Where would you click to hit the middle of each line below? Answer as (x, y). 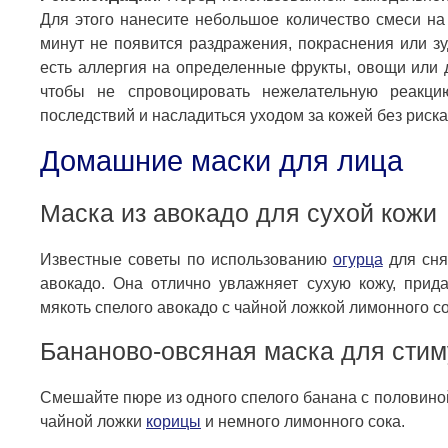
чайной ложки (93, 422)
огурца (357, 260)
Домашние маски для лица (221, 161)
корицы (173, 422)
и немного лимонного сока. (303, 422)
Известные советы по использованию (186, 260)
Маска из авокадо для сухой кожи (238, 213)
